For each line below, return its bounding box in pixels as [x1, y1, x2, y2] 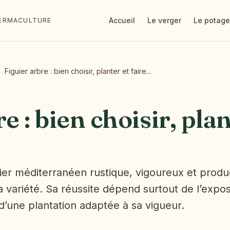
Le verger [147, 16, 181, 25]
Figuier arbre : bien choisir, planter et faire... [5, 67, 151, 75]
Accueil [109, 16, 135, 25]
